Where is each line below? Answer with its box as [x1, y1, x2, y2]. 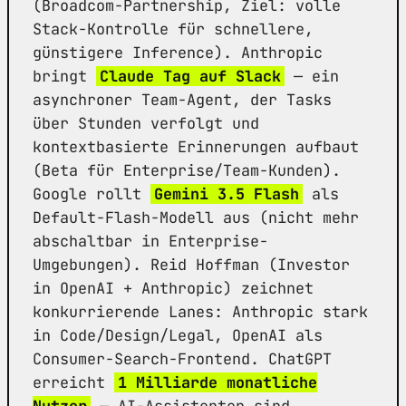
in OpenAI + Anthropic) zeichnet [33, 277, 314, 298]
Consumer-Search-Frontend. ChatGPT [33, 348, 332, 369]
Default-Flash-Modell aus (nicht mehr [33, 207, 359, 227]
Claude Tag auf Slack [100, 65, 281, 86]
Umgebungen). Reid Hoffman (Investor [33, 254, 350, 275]
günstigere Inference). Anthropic [33, 42, 323, 63]
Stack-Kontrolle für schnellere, [33, 18, 314, 39]
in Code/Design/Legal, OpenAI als [33, 324, 323, 345]
